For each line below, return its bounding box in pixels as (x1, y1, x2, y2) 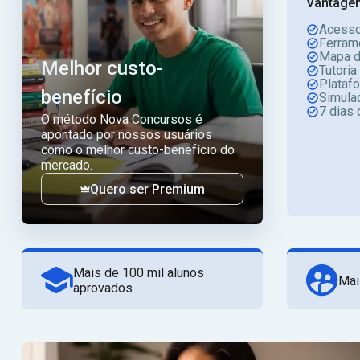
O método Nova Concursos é (41, 112, 202, 127)
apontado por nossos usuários (41, 127, 212, 142)
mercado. (41, 157, 92, 173)
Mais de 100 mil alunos (73, 265, 204, 280)
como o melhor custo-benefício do (41, 142, 235, 157)
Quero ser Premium (89, 181, 205, 197)
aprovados (73, 280, 133, 296)
